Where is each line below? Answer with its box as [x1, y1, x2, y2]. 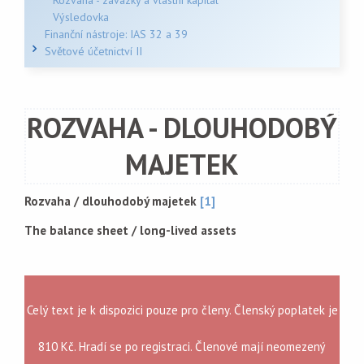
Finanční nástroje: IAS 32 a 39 [45, 27, 188, 41]
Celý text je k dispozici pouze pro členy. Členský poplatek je [26, 302, 338, 318]
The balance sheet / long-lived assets [24, 223, 236, 238]
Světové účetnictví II [45, 44, 142, 58]
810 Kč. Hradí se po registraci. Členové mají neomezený [38, 339, 326, 354]
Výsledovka [53, 10, 109, 24]
